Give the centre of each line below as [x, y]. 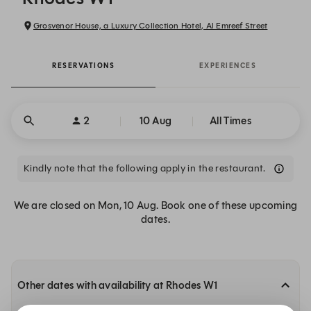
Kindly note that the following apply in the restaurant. [144, 168]
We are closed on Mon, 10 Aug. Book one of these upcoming [155, 205]
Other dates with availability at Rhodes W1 [118, 285]
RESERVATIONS [83, 66]
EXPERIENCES [228, 66]
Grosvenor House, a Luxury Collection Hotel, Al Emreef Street [151, 25]
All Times [230, 121]
